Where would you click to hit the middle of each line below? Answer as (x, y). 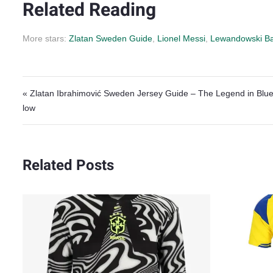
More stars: (46, 38)
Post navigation (86, 87)
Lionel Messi (181, 38)
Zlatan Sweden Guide (111, 38)
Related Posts (68, 165)
